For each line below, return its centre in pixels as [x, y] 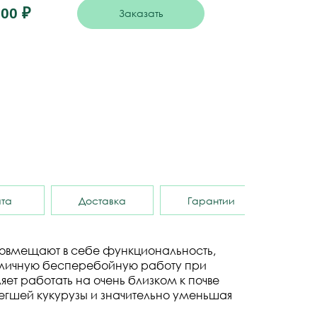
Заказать [141, 13]
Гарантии [212, 200]
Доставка [103, 200]
